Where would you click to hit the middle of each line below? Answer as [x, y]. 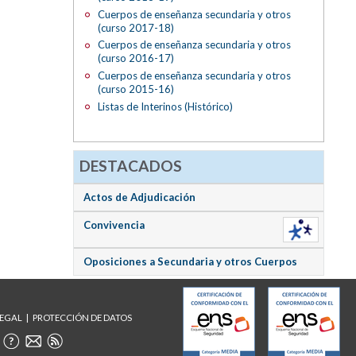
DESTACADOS [131, 165]
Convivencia [114, 224]
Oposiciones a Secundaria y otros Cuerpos [190, 261]
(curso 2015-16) [135, 89]
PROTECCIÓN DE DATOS [82, 318]
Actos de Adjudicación [139, 197]
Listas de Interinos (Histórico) [165, 106]
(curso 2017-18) [135, 27]
